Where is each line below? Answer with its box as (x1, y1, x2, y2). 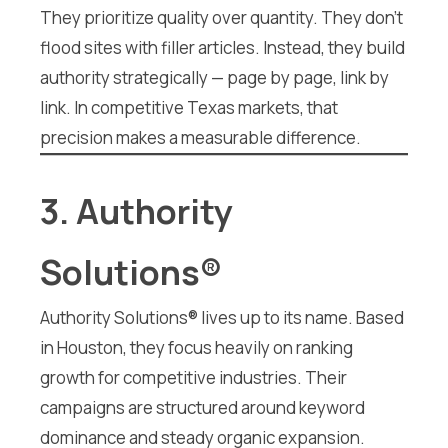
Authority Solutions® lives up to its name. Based (40, 306, 404, 330)
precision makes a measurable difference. (40, 125, 361, 149)
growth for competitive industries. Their (40, 366, 347, 390)
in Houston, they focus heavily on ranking (40, 336, 353, 360)
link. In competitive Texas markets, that (40, 95, 338, 119)
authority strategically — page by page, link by (40, 65, 389, 89)
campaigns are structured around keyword (40, 396, 365, 420)
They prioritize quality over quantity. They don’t (40, 5, 403, 29)
